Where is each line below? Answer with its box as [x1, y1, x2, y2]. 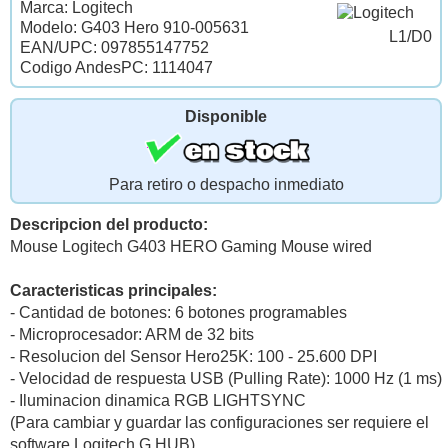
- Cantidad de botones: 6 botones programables [10, 303, 347, 321]
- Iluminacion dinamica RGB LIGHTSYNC [10, 391, 306, 409]
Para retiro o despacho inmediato [108, 175, 344, 193]
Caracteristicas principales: [10, 281, 217, 299]
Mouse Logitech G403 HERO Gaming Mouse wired [10, 237, 372, 255]
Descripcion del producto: [10, 215, 208, 233]
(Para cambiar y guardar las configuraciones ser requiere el [10, 413, 429, 431]
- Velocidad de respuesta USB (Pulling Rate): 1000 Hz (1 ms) [10, 369, 442, 387]
